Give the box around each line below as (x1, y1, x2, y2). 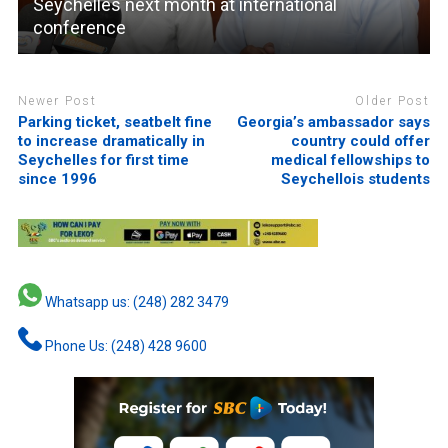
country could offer (291, 131, 431, 150)
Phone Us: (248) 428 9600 (41, 337, 207, 354)
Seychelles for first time (17, 150, 189, 169)
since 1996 (17, 169, 97, 188)
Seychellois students (281, 169, 431, 188)
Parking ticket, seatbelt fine (17, 112, 212, 131)
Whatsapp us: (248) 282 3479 (41, 293, 229, 310)
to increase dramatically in (17, 131, 205, 150)
